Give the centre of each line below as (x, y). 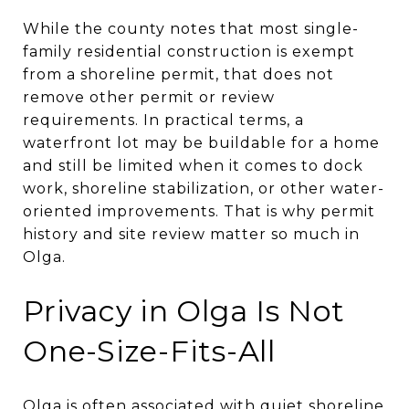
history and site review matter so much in (191, 234)
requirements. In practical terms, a (163, 120)
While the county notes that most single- (191, 28)
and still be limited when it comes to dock (193, 165)
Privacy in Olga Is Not (184, 310)
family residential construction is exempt (189, 51)
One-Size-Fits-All (149, 351)
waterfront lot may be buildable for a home (201, 142)
